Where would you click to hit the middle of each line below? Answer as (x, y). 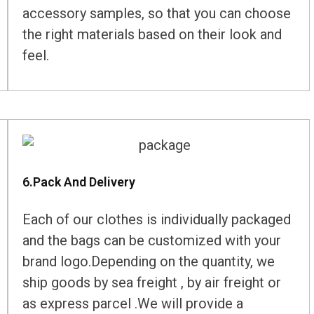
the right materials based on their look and (152, 35)
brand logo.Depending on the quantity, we (149, 262)
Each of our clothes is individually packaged (157, 220)
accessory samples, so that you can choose (157, 14)
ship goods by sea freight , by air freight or (152, 283)
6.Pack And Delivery (79, 182)
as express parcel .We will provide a (133, 304)
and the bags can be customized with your (152, 241)
